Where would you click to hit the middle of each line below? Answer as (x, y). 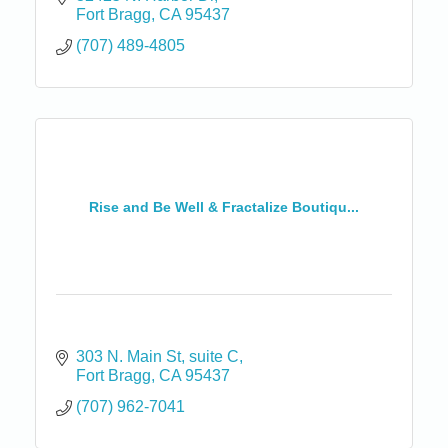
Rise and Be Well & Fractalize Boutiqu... (224, 206)
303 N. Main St (128, 357)
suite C (214, 357)
